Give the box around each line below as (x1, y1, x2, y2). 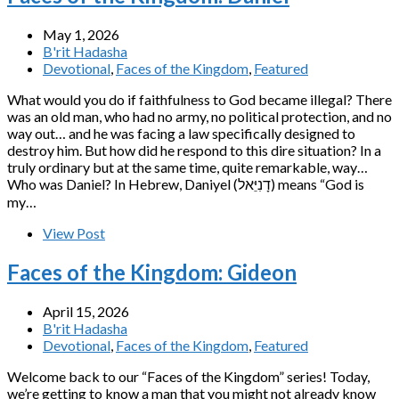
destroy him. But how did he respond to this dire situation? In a (7, 141, 381, 159)
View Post (43, 224, 105, 241)
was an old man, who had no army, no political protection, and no (7, 107, 392, 125)
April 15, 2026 (43, 302, 129, 320)
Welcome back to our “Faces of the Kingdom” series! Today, (7, 367, 370, 385)
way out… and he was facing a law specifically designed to (7, 124, 355, 142)
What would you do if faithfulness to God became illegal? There (7, 90, 392, 108)
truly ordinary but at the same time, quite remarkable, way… (7, 158, 368, 175)
